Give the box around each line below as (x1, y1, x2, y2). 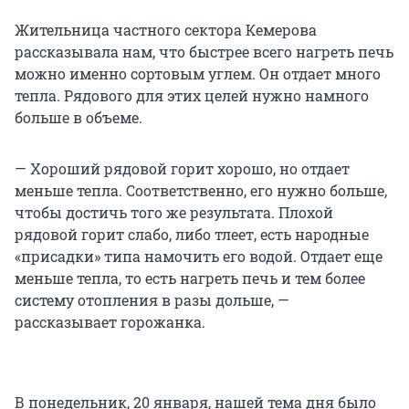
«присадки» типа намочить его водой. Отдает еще (15, 246, 383, 266)
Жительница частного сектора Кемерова (15, 19, 317, 39)
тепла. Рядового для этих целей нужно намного (15, 85, 369, 105)
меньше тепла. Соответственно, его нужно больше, (15, 180, 387, 200)
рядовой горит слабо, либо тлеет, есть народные (15, 224, 369, 244)
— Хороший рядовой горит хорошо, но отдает (15, 158, 350, 178)
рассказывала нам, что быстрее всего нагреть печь (15, 41, 393, 61)
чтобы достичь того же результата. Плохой (15, 202, 333, 222)
